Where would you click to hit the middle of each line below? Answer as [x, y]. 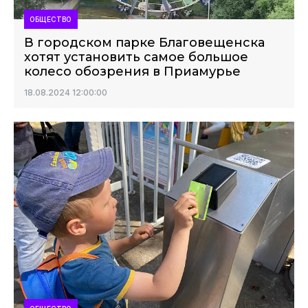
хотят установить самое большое [136, 57]
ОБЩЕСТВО [51, 19]
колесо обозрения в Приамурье [132, 71]
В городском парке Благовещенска [144, 43]
